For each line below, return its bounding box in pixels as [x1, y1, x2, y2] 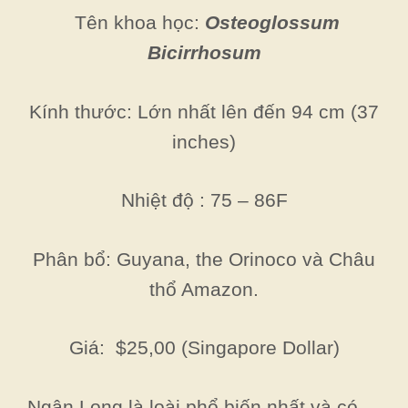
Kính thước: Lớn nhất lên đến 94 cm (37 [29, 100, 379, 122]
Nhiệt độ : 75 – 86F [120, 189, 288, 210]
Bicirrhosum [147, 42, 261, 63]
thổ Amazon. [149, 278, 259, 300]
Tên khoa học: [68, 12, 205, 33]
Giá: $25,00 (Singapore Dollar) [68, 337, 340, 358]
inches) [172, 130, 236, 152]
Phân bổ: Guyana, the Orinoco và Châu [33, 248, 375, 270]
